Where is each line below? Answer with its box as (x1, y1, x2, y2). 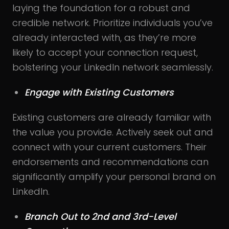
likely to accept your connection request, (12, 45, 198, 59)
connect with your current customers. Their (12, 140, 207, 153)
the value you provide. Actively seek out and (12, 125, 213, 139)
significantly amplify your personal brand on (12, 170, 216, 183)
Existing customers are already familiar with (12, 110, 211, 124)
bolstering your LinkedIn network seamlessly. (12, 60, 213, 74)
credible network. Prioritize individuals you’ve (12, 16, 213, 29)
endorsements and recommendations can (12, 155, 209, 168)
